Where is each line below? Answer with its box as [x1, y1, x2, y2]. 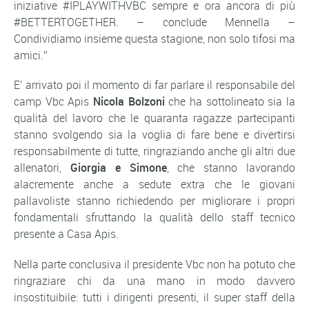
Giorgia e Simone [70, 160, 167, 176]
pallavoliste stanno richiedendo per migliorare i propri [14, 193, 295, 209]
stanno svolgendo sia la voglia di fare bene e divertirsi [14, 127, 295, 143]
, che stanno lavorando [166, 160, 296, 176]
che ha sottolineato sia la [164, 94, 296, 110]
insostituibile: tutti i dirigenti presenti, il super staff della [14, 289, 295, 305]
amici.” [14, 48, 48, 63]
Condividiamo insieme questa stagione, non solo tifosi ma [14, 31, 295, 47]
